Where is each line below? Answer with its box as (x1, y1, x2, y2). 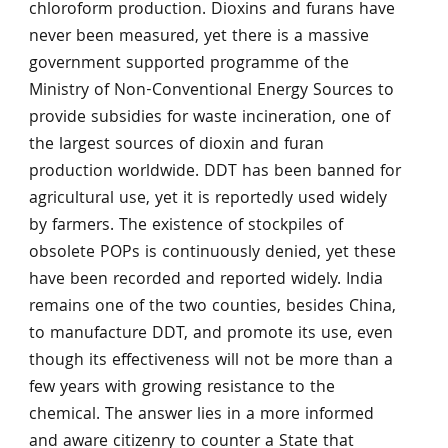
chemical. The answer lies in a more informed (28, 401, 374, 429)
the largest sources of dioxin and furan (28, 131, 324, 159)
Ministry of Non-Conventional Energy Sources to (28, 77, 394, 105)
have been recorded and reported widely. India (28, 266, 383, 294)
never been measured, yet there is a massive (28, 23, 369, 51)
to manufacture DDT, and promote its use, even (28, 320, 393, 348)
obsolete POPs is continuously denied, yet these (28, 239, 396, 267)
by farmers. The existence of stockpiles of (28, 212, 343, 240)
